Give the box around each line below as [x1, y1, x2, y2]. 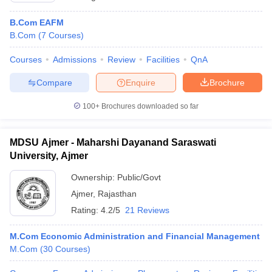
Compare [36, 77, 72, 87]
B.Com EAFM [10, 18, 64, 27]
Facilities [146, 55, 180, 64]
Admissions [53, 55, 97, 64]
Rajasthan [98, 189, 137, 199]
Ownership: [71, 172, 117, 182]
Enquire [126, 77, 155, 87]
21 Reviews [125, 205, 169, 215]
